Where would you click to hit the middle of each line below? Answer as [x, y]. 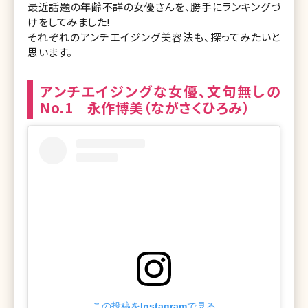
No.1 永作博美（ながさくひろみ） [145, 107]
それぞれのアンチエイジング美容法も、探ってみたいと [154, 36]
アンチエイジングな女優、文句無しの [160, 91]
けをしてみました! [69, 21]
